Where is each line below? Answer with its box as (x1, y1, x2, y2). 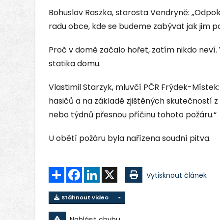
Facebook (82, 166, 115, 176)
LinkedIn (100, 166, 127, 176)
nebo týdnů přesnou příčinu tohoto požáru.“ (49, 109, 217, 121)
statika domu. (49, 58, 101, 70)
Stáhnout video (60, 193, 109, 202)
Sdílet (64, 166, 83, 176)
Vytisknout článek (146, 170, 207, 181)
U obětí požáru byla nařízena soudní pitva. (49, 133, 211, 144)
